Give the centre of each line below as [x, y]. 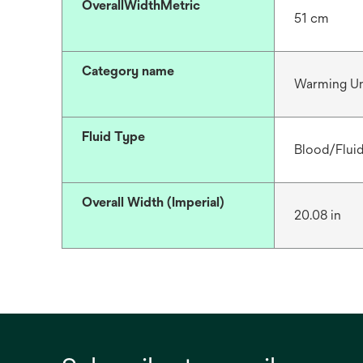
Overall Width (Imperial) [153, 202]
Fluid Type [113, 136]
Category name [128, 70]
